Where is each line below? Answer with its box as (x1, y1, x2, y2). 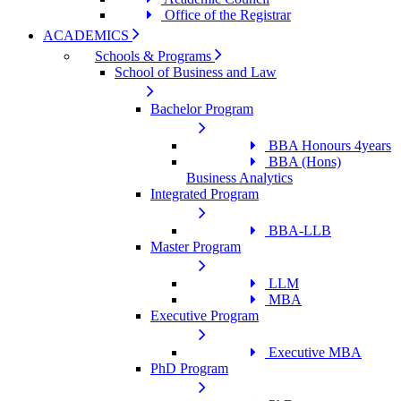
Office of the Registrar (161, 7, 291, 22)
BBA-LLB (265, 223, 331, 238)
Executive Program (150, 308, 259, 323)
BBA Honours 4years (265, 138, 391, 153)
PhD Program (150, 361, 228, 376)
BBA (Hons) (265, 154, 341, 169)
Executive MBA (265, 345, 362, 360)
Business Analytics (186, 170, 293, 185)
